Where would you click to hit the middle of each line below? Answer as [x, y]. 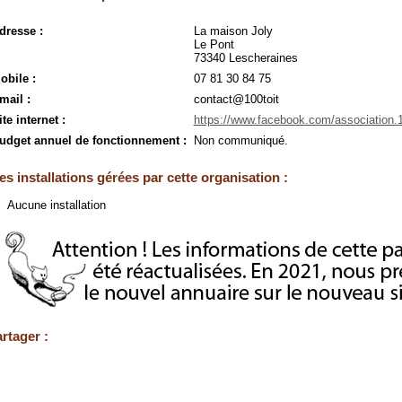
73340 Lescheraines [245, 58]
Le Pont [214, 44]
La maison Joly [233, 31]
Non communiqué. [240, 140]
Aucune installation [56, 205]
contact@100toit [236, 99]
